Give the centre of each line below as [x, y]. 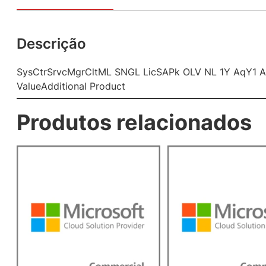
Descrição [51, 43]
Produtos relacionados [134, 122]
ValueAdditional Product [71, 86]
